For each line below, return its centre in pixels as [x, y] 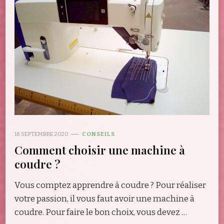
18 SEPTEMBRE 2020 [41, 134]
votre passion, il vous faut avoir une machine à [104, 198]
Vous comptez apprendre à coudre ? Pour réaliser [110, 185]
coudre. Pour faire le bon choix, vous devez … [101, 212]
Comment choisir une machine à [100, 149]
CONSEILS [98, 134]
